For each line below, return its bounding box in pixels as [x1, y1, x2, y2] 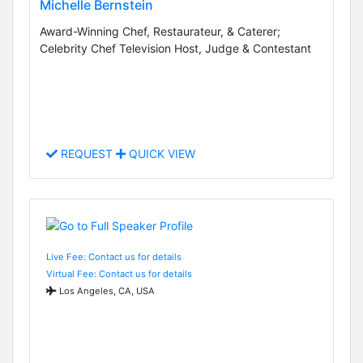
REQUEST [58, 147, 116, 161]
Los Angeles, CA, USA [57, 284, 155, 297]
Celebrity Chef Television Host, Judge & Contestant [40, 41, 311, 56]
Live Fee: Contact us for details [46, 250, 181, 263]
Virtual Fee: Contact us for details [46, 267, 192, 280]
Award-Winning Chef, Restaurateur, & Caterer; [40, 24, 280, 39]
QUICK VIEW [126, 147, 195, 161]
